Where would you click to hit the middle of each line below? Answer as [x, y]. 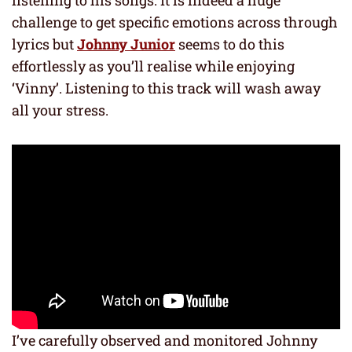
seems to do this [230, 44]
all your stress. [60, 110]
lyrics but [44, 44]
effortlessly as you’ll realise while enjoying [153, 66]
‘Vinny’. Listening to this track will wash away [166, 88]
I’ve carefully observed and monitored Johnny [165, 341]
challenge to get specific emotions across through [175, 22]
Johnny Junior [126, 44]
